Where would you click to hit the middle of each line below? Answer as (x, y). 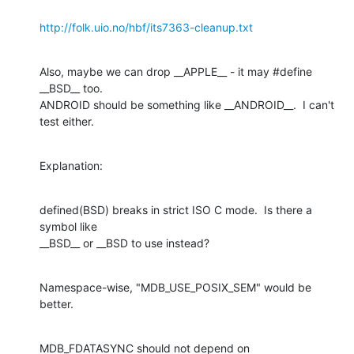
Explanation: (71, 165)
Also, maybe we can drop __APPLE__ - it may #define (176, 71)
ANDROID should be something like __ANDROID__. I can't (187, 104)
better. (56, 303)
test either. (67, 121)
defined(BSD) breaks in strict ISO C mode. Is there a (176, 209)
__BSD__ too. (71, 88)
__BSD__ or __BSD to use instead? (124, 243)
